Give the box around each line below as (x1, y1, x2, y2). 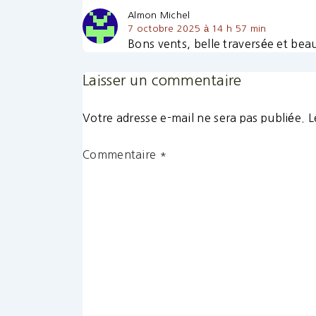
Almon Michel (128, 11, 190, 20)
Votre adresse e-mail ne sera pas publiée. (83, 112, 305, 124)
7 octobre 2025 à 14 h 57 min (128, 24, 267, 34)
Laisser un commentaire (83, 73, 242, 88)
